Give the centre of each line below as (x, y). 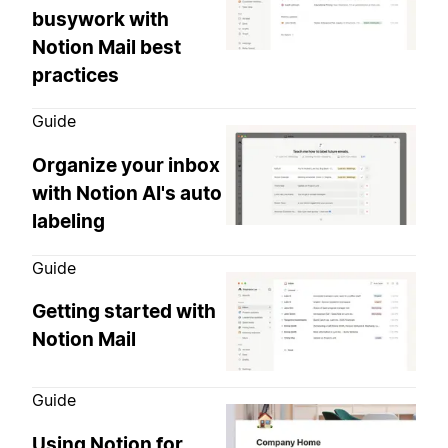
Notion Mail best (106, 47)
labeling (68, 222)
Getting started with (124, 312)
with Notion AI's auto (127, 194)
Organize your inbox (126, 166)
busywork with (100, 19)
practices (75, 75)
